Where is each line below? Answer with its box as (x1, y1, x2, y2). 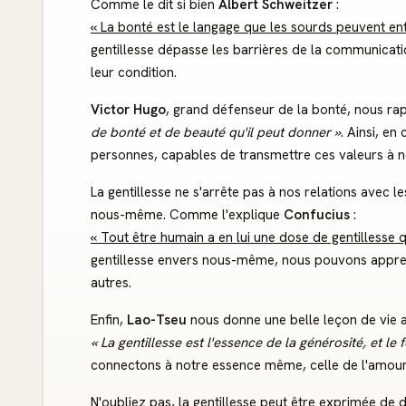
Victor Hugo (91, 101, 166, 119)
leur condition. (91, 63, 177, 82)
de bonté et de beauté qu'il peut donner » (91, 123, 341, 141)
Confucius (284, 206, 350, 224)
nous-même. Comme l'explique (91, 206, 284, 224)
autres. (91, 274, 131, 292)
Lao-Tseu (127, 311, 187, 329)
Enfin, (91, 311, 127, 329)
